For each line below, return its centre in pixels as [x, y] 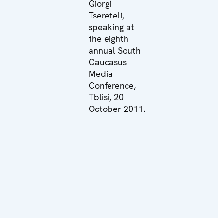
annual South [115, 50]
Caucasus [108, 62]
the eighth [109, 38]
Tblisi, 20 [106, 97]
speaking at [112, 27]
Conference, [112, 85]
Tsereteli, [107, 15]
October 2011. [117, 109]
